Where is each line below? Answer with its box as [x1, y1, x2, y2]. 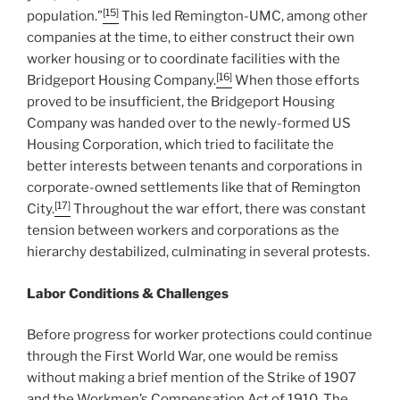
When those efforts [232, 72, 360, 89]
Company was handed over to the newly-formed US [27, 115, 351, 132]
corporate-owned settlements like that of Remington [27, 179, 361, 196]
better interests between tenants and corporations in [27, 158, 362, 175]
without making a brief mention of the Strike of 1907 [27, 370, 356, 387]
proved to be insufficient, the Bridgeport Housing [27, 94, 335, 111]
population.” [27, 8, 103, 25]
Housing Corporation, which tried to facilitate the [27, 137, 334, 154]
